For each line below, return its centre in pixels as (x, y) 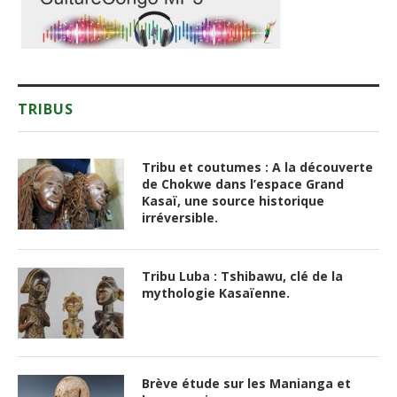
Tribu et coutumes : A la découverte (257, 167)
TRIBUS (46, 109)
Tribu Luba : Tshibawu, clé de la (242, 276)
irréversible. (180, 217)
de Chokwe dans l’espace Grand (243, 183)
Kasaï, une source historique (233, 200)
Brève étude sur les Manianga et (246, 383)
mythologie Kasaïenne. (216, 292)
